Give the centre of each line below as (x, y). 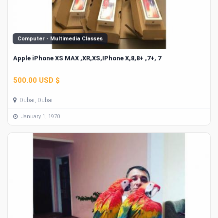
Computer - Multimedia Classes (60, 39)
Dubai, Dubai (35, 100)
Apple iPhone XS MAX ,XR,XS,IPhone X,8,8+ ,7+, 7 (87, 58)
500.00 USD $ (36, 80)
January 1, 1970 (40, 117)
